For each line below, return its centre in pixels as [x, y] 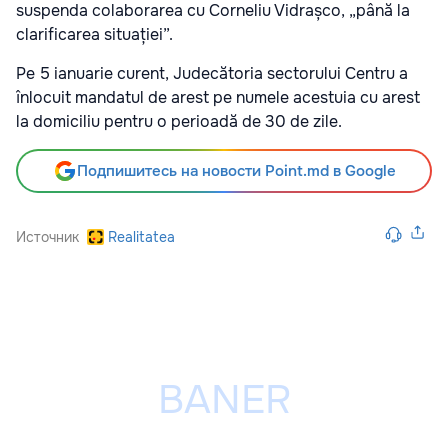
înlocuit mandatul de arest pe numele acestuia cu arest [218, 97]
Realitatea [141, 236]
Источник [47, 236]
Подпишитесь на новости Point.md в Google [236, 170]
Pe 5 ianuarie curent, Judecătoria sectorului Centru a [212, 73]
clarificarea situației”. [94, 34]
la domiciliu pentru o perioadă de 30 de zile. [179, 121]
